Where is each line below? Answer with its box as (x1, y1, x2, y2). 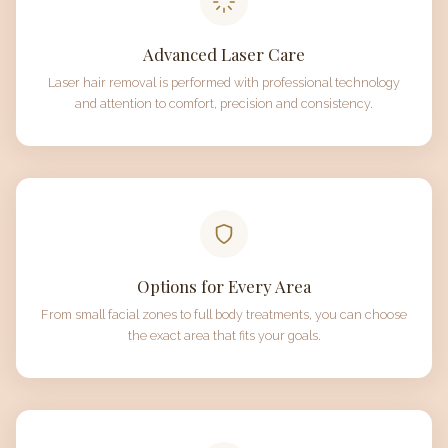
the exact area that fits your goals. (127, 328, 321, 343)
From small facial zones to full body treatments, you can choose (41, 307, 407, 322)
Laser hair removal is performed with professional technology (48, 75, 400, 90)
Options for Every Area (137, 275, 311, 297)
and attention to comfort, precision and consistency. (75, 96, 373, 111)
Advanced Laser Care (143, 43, 305, 65)
